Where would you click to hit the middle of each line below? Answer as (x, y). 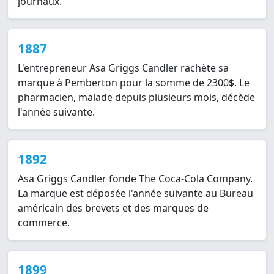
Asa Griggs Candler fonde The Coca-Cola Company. (135, 179)
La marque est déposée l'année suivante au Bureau (135, 194)
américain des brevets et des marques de (113, 208)
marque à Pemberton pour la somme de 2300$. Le (134, 83)
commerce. (44, 223)
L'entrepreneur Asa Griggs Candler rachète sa (123, 68)
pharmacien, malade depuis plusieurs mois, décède (136, 98)
